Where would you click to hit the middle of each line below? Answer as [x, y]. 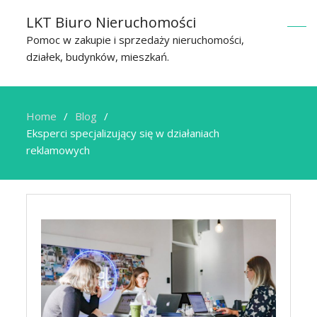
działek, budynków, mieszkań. [98, 57]
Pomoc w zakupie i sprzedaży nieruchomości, [136, 40]
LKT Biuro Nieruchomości [111, 22]
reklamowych [58, 150]
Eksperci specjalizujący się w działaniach [123, 133]
